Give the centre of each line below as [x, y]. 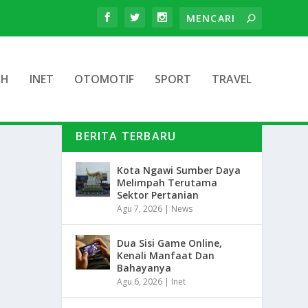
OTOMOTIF [104, 79]
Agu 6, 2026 [140, 282]
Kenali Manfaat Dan [166, 256]
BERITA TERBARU [126, 136]
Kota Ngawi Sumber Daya [179, 170]
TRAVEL [231, 79]
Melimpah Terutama [167, 183]
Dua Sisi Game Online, [170, 243]
